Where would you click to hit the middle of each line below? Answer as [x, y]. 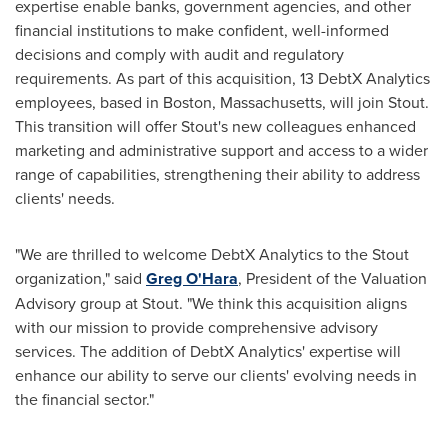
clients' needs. [65, 198]
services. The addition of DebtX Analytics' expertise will [208, 351]
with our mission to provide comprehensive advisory [196, 327]
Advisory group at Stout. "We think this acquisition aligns [211, 303]
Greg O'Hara [192, 278]
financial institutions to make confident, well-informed [202, 30]
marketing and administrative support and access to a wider [221, 150]
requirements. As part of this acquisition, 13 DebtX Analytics [222, 78]
